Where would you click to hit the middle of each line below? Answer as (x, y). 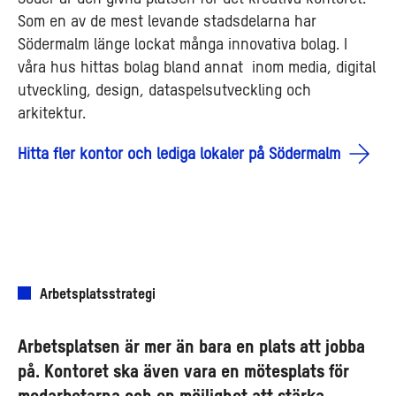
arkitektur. (52, 114)
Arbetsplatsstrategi (98, 295)
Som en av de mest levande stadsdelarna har (167, 22)
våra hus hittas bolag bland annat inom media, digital (197, 68)
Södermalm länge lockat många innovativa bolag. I (183, 45)
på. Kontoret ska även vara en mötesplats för (183, 373)
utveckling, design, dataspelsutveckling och (164, 91)
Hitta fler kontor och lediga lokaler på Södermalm (179, 154)
